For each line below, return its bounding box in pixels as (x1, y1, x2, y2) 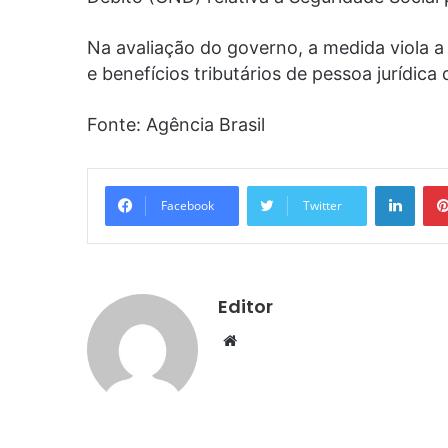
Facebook (161, 196, 214, 214)
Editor (218, 293, 273, 319)
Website (236, 329, 293, 349)
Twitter (303, 196, 342, 214)
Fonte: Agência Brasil (87, 113, 265, 135)
